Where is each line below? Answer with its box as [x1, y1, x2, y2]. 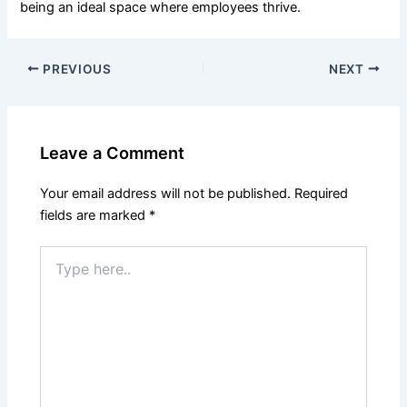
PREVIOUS [39, 61, 112, 76]
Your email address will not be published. [40, 185, 292, 203]
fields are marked [40, 207, 150, 224]
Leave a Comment [40, 143, 185, 164]
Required [294, 185, 349, 203]
